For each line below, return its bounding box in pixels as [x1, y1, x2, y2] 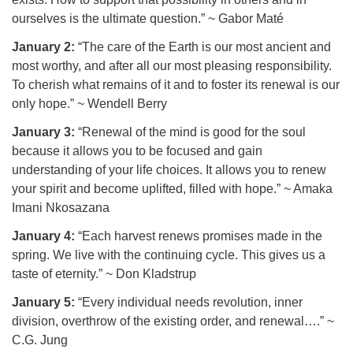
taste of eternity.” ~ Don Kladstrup [12, 267, 196, 281]
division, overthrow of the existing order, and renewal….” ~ [12, 314, 334, 328]
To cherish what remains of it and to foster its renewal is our [12, 78, 340, 91]
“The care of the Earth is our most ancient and [75, 40, 331, 54]
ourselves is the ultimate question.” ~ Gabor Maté [12, 12, 284, 25]
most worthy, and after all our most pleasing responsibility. [12, 59, 332, 72]
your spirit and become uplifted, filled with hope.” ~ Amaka [12, 182, 333, 195]
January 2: [12, 40, 75, 54]
